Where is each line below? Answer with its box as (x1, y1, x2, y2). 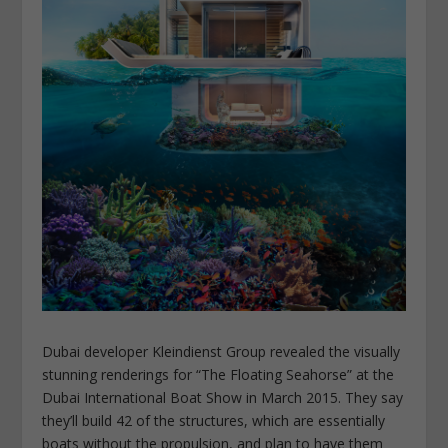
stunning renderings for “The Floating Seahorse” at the (42, 364, 395, 384)
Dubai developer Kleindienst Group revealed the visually (42, 341, 401, 361)
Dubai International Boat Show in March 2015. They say (42, 387, 404, 407)
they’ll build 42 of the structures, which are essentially (42, 410, 386, 430)
